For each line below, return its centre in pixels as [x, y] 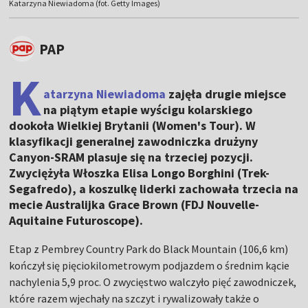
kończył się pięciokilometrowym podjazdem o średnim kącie [150, 266]
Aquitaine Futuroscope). [76, 221]
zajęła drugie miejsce [226, 94]
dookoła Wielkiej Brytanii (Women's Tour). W [133, 126]
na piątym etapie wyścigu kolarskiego [148, 110]
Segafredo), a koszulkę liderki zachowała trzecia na [154, 189]
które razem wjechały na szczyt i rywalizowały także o [134, 299]
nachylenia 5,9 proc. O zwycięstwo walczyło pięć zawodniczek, [153, 282]
